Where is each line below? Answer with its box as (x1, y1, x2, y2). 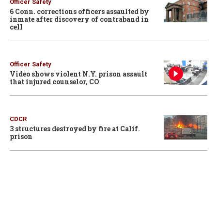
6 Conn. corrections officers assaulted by (10, 6, 149, 16)
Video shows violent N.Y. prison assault (10, 69, 147, 78)
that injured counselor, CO (10, 77, 99, 86)
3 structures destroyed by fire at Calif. (10, 124, 140, 133)
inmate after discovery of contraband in (10, 14, 149, 24)
